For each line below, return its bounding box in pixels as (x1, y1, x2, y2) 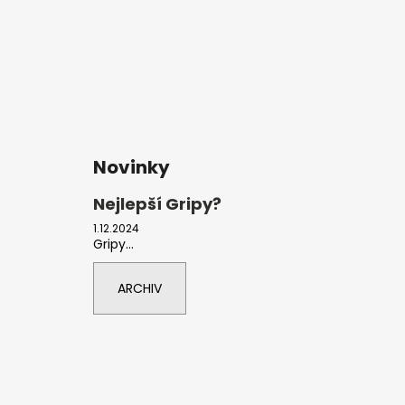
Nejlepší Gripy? (93, 192, 221, 215)
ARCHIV (118, 278, 162, 297)
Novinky (93, 154, 170, 180)
